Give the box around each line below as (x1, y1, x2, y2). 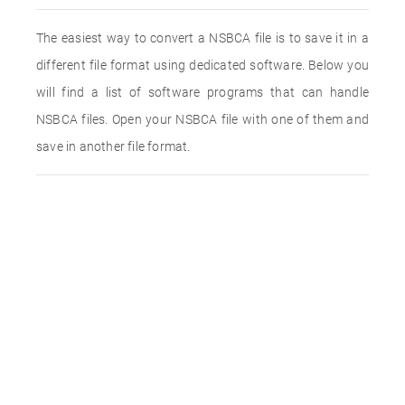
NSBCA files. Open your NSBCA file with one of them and (36, 112, 369, 127)
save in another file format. (36, 139, 191, 154)
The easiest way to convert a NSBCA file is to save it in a (36, 31, 369, 45)
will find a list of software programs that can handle (36, 85, 369, 99)
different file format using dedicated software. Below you (36, 58, 369, 72)
